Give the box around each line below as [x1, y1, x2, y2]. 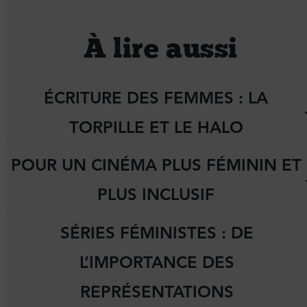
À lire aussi [83, 30, 238, 64]
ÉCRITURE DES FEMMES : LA [44, 87, 269, 108]
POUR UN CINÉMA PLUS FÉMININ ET [10, 155, 302, 176]
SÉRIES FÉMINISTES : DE [60, 223, 254, 244]
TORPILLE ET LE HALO [69, 116, 243, 138]
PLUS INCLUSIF [97, 184, 215, 206]
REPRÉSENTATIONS [80, 282, 234, 303]
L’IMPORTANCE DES [79, 252, 234, 273]
